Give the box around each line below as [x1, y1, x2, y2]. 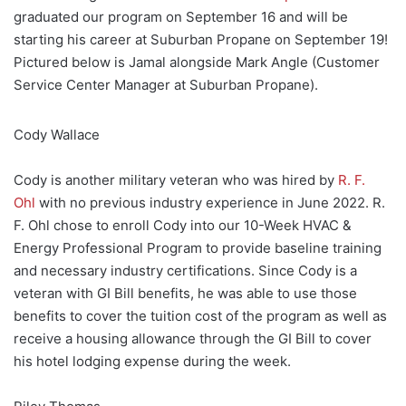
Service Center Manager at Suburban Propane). [14, 75, 318, 93]
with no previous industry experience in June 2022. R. [35, 193, 385, 211]
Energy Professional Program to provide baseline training [14, 238, 382, 256]
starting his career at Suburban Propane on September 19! [14, 30, 388, 48]
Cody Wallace [14, 125, 103, 143]
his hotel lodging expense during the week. [14, 352, 291, 370]
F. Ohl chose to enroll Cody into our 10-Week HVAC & [14, 216, 352, 234]
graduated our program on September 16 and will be [14, 7, 348, 25]
